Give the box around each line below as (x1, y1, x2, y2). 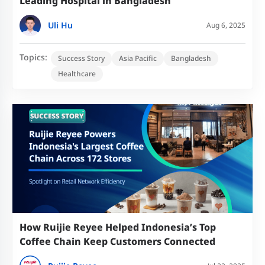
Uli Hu (48, 20, 73, 31)
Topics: (20, 51, 47, 63)
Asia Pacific (119, 53, 157, 63)
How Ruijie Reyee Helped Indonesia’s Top (20, 221, 216, 234)
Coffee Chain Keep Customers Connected (20, 235, 215, 248)
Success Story (58, 53, 105, 63)
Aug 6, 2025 (206, 20, 245, 30)
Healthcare (58, 69, 96, 79)
